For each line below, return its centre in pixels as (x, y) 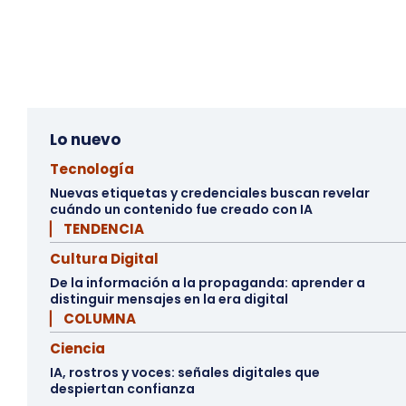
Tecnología (92, 169)
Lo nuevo (85, 140)
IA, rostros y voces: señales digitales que (185, 373)
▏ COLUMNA (93, 319)
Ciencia (77, 349)
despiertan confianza (122, 389)
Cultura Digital (104, 259)
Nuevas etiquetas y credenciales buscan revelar (210, 193)
